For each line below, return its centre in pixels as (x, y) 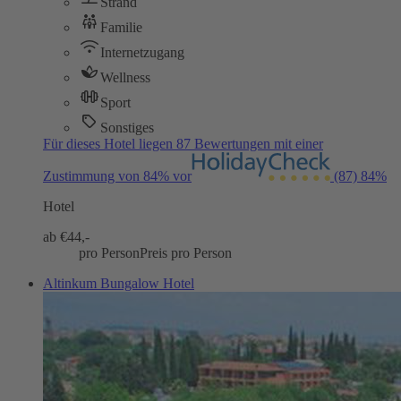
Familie (121, 28)
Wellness (125, 78)
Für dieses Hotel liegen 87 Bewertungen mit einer (183, 144)
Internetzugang (142, 53)
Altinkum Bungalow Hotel (119, 284)
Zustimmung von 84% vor (117, 176)
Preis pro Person (186, 253)
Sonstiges (127, 128)
